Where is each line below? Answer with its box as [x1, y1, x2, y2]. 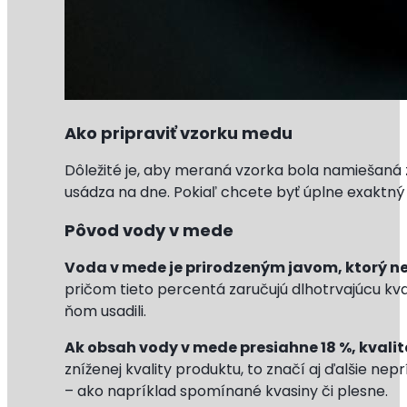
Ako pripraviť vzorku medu [65, 122, 293, 145]
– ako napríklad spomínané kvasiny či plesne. [65, 381, 389, 402]
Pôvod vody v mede [65, 219, 238, 243]
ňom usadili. [65, 301, 147, 323]
